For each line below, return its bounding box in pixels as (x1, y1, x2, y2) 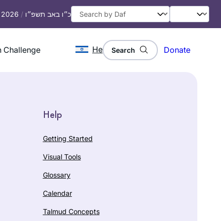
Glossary (42, 170, 71, 179)
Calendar (42, 188, 72, 197)
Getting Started (42, 134, 93, 143)
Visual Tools (42, 152, 81, 161)
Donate (164, 45, 190, 55)
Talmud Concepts (42, 207, 100, 216)
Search (111, 45, 135, 54)
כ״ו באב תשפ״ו (25, 10, 71, 18)
